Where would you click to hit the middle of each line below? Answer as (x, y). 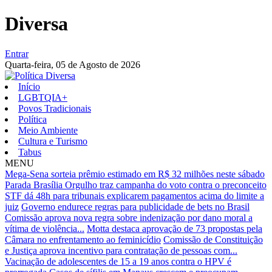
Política (32, 119)
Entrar (17, 53)
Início (29, 86)
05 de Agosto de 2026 (98, 64)
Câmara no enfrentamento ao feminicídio (83, 239)
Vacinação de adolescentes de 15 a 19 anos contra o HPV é (118, 261)
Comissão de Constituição (213, 239)
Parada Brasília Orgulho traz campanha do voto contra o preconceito (136, 185)
